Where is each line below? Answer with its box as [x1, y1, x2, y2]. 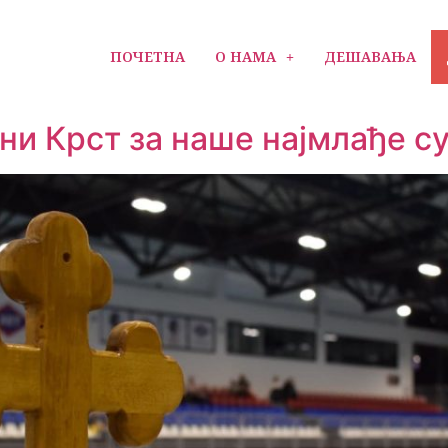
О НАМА [215, 47, 277, 66]
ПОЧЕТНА [110, 47, 186, 66]
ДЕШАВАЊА [324, 47, 417, 66]
